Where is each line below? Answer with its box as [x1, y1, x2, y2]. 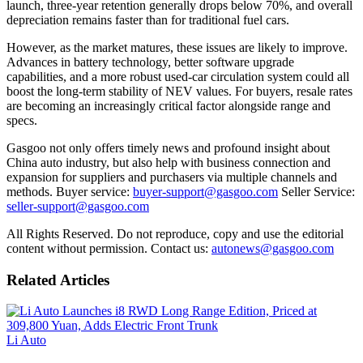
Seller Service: [278, 184, 355, 199]
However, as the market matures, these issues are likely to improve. [6, 40, 348, 54]
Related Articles [6, 271, 109, 288]
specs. [6, 113, 37, 127]
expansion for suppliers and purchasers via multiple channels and [6, 169, 337, 184]
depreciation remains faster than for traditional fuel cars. [6, 12, 289, 27]
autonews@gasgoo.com [211, 241, 334, 255]
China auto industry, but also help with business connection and [6, 155, 331, 169]
